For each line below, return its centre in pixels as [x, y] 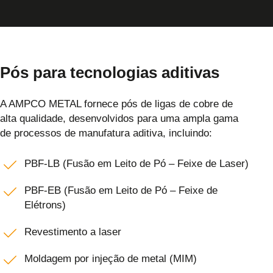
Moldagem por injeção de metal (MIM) [111, 259]
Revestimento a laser [73, 232]
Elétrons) [45, 205]
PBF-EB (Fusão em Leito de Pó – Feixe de [121, 191]
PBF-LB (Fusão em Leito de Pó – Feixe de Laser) [136, 164]
